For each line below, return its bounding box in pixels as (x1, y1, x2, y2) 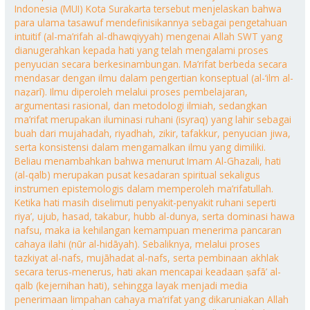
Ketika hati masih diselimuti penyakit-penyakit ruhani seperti (15, 195, 277, 209)
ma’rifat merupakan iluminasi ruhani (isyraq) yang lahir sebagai (15, 112, 292, 126)
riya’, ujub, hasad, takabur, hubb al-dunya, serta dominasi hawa (15, 209, 295, 223)
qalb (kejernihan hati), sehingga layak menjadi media (15, 278, 248, 292)
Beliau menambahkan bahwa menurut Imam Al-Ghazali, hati (15, 154, 282, 167)
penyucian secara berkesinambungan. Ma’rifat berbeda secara (15, 57, 288, 71)
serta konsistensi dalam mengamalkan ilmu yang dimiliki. (15, 140, 266, 154)
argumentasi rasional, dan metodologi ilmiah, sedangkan (15, 98, 268, 112)
